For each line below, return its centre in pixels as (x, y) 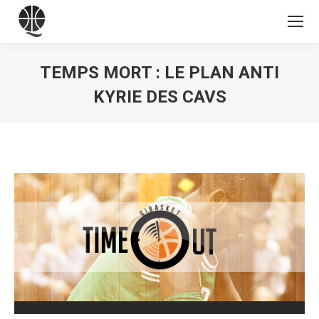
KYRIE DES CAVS (159, 97)
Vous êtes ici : (193, 118)
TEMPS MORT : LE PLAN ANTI (159, 73)
